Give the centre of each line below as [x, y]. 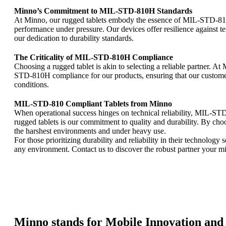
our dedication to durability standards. [74, 38]
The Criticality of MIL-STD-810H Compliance [94, 57]
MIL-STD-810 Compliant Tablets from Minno [93, 104]
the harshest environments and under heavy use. [90, 131]
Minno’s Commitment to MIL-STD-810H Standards [103, 11]
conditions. [32, 84]
